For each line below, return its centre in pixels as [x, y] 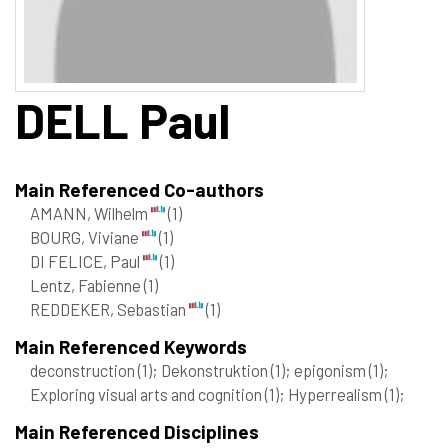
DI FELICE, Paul [86, 260]
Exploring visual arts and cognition [147, 393]
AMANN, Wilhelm [90, 212]
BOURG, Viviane [86, 236]
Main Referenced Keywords [131, 346]
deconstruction [84, 369]
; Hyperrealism [332, 393]
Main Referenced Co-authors [139, 189]
